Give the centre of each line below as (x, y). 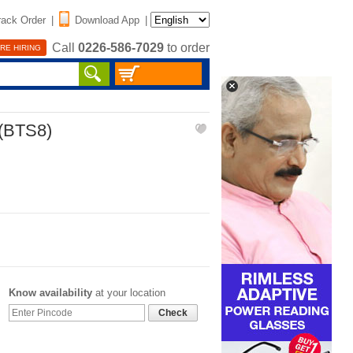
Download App (107, 20)
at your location (129, 293)
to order (187, 48)
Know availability (50, 293)
